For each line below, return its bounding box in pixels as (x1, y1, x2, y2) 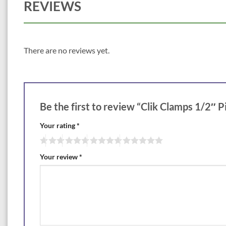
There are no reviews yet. (24, 45, 109, 55)
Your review (40, 152, 79, 161)
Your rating (40, 121, 77, 130)
